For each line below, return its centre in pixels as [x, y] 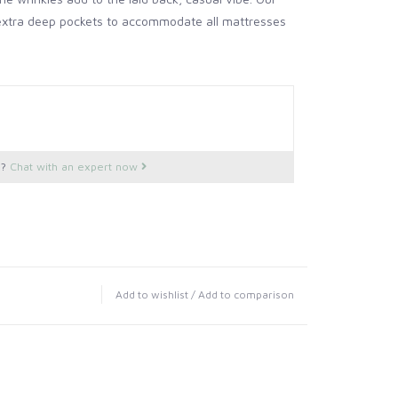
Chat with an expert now [75, 166]
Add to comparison [246, 294]
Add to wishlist [152, 294]
